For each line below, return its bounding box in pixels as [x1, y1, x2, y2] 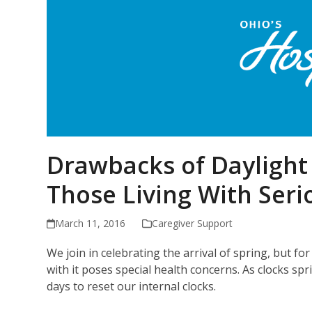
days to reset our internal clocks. [47, 279, 217, 295]
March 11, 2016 [55, 217, 126, 231]
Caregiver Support [152, 217, 233, 231]
